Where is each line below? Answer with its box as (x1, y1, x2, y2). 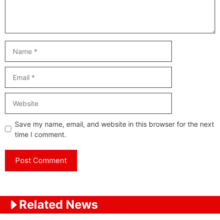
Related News (19, 197, 98, 212)
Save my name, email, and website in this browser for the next (15, 119, 214, 128)
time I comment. (15, 130, 66, 138)
